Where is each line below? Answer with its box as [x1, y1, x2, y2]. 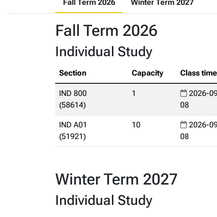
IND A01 [59, 120, 87, 129]
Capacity [132, 68, 163, 77]
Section [59, 68, 86, 77]
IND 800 [59, 89, 87, 98]
